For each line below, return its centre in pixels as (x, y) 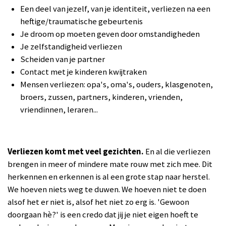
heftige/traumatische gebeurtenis (81, 22)
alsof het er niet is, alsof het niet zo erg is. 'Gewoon (98, 202)
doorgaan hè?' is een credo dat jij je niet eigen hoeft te (103, 215)
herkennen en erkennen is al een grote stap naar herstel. (109, 177)
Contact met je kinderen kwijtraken (83, 72)
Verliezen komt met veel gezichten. (76, 152)
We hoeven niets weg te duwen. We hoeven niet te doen (107, 190)
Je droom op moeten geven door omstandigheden (110, 34)
